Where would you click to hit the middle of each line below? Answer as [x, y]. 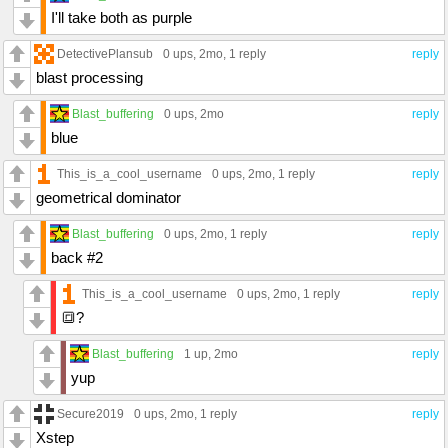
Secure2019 [90, 414]
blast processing [89, 78]
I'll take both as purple [121, 18]
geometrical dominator [108, 198]
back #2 [77, 258]
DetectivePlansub [105, 54]
